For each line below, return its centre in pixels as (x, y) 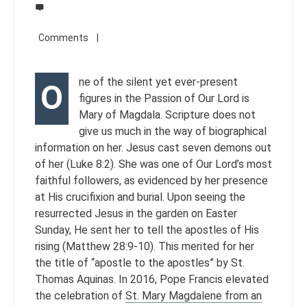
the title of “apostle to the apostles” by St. (140, 263)
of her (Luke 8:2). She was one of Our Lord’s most (153, 164)
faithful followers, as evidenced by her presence (151, 181)
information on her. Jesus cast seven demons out (153, 148)
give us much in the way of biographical (173, 131)
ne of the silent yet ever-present (158, 82)
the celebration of (80, 296)
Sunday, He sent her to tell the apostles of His (147, 230)
